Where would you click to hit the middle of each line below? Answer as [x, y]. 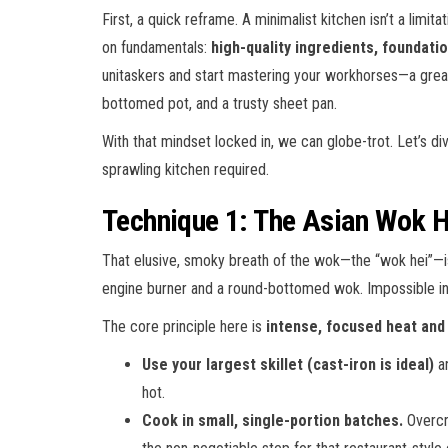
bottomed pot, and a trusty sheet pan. [219, 103]
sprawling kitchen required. [185, 169]
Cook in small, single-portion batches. [272, 420]
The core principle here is [184, 326]
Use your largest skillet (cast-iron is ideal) [288, 364]
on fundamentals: [156, 47]
